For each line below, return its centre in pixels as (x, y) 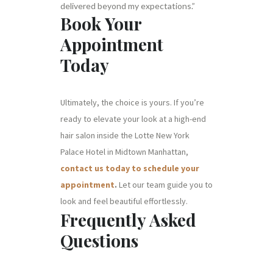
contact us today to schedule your (130, 168)
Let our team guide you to (165, 185)
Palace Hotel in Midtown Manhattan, (124, 152)
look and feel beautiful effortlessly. (124, 201)
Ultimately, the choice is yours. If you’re (132, 102)
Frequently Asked (128, 220)
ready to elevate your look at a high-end (133, 119)
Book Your (101, 23)
